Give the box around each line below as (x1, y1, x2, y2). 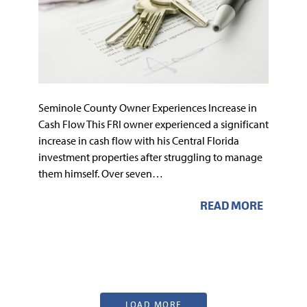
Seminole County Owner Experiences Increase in (38, 100, 257, 114)
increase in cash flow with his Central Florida (38, 133, 239, 147)
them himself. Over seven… (38, 166, 163, 180)
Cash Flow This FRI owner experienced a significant (38, 116, 269, 131)
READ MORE (200, 197, 263, 213)
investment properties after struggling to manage (38, 149, 262, 164)
